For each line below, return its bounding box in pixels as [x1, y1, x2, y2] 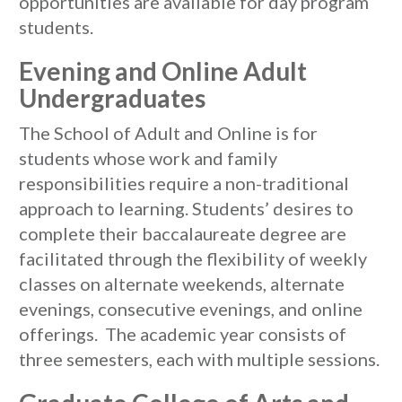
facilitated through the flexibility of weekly [19, 248, 367, 269]
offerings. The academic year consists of [19, 323, 346, 345]
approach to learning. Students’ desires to [19, 197, 354, 219]
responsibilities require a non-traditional [19, 172, 349, 194]
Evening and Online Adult [19, 56, 307, 86]
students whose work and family [19, 147, 277, 169]
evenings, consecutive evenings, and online [19, 298, 363, 319]
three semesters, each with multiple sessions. [19, 348, 380, 370]
